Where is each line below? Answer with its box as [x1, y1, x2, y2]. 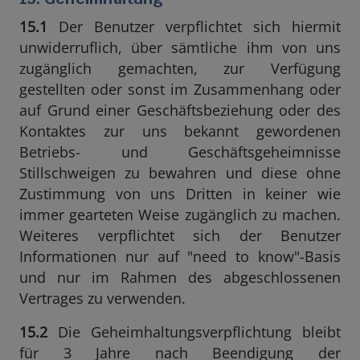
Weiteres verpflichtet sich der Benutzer [19, 226, 341, 245]
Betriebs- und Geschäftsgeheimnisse [19, 142, 341, 162]
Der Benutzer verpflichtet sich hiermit [47, 17, 341, 36]
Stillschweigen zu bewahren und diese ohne [19, 163, 341, 182]
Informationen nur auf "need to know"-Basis [19, 247, 341, 266]
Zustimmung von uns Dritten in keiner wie [19, 184, 341, 203]
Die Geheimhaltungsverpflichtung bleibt [47, 322, 341, 342]
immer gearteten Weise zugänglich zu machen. [19, 205, 341, 224]
